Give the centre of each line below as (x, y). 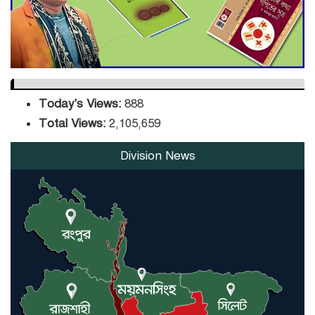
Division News (157, 155)
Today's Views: (82, 103)
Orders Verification (175, 10)
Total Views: (74, 123)
